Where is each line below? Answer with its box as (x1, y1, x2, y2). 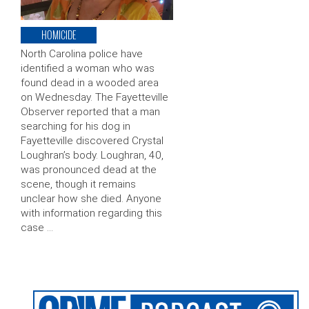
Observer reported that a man (21, 106, 160, 119)
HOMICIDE (41, 28, 76, 43)
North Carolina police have (21, 48, 143, 61)
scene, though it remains (21, 178, 136, 191)
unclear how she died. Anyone (21, 192, 161, 206)
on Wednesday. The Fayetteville (21, 91, 168, 104)
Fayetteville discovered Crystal (21, 134, 163, 148)
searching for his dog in (21, 120, 130, 133)
